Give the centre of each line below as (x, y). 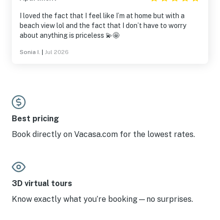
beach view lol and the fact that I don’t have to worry (103, 26)
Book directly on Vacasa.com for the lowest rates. (103, 134)
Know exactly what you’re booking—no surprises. (102, 199)
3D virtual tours (42, 183)
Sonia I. (30, 52)
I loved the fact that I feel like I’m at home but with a (102, 16)
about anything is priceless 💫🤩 (69, 35)
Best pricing (35, 119)
